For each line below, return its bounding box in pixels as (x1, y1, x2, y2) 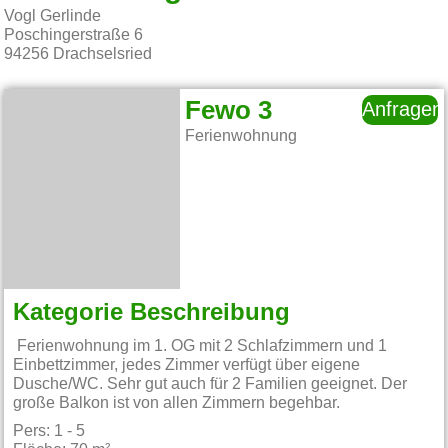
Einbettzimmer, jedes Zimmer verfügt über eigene (13, 356, 361, 373)
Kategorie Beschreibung (13, 301, 291, 326)
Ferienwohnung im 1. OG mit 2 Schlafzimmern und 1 (13, 337, 388, 354)
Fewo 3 (185, 97, 273, 124)
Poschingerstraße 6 (4, 27, 144, 44)
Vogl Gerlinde (4, 8, 102, 25)
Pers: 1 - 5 (13, 422, 86, 439)
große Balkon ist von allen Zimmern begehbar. (13, 394, 341, 411)
